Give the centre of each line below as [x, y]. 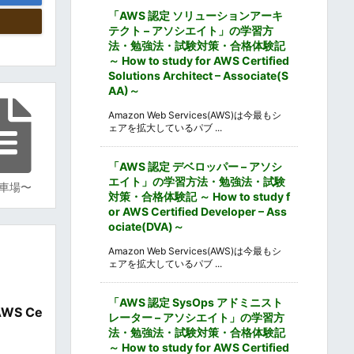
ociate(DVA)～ [146, 226]
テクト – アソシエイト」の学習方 [191, 30]
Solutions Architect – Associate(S [198, 75]
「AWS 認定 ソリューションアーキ [196, 15]
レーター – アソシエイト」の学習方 [196, 317]
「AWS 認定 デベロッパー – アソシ [195, 166]
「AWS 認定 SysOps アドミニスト [196, 302]
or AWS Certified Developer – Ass [198, 211]
